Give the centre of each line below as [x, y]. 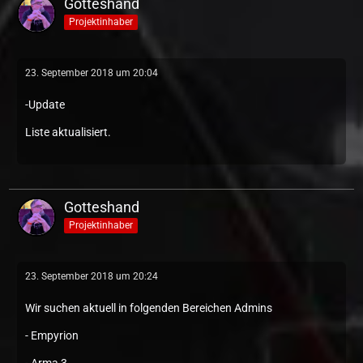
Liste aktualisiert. [68, 132]
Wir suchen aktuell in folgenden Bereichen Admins [149, 308]
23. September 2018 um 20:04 [92, 73]
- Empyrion [52, 335]
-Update [45, 105]
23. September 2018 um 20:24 [92, 276]
